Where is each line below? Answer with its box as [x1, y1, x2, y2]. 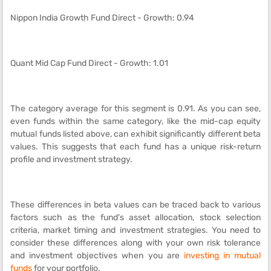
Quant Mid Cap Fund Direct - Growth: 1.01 [10, 58, 168, 68]
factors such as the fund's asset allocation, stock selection [10, 212, 261, 223]
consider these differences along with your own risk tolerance [10, 238, 261, 248]
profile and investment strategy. [10, 154, 132, 165]
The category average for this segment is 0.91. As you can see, [10, 103, 261, 114]
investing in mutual [183, 250, 261, 261]
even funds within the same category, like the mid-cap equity [10, 116, 261, 126]
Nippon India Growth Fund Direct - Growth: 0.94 [10, 13, 194, 23]
